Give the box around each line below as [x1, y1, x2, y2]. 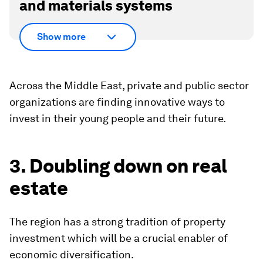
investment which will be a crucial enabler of [9, 231, 228, 244]
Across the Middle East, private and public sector [9, 79, 249, 92]
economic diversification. [9, 248, 134, 261]
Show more [37, 31, 86, 42]
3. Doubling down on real [9, 154, 227, 177]
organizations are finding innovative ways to [9, 95, 225, 108]
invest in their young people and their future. [9, 112, 226, 124]
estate [9, 176, 68, 200]
